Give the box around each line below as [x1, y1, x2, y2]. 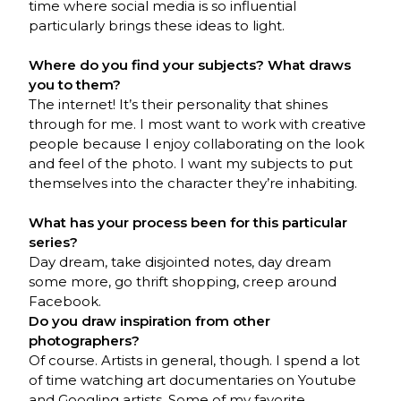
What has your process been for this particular [29, 214, 348, 232]
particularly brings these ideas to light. [29, 17, 286, 35]
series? [29, 234, 79, 252]
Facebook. [29, 293, 102, 311]
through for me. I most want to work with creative [29, 115, 367, 133]
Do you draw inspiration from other [29, 312, 271, 330]
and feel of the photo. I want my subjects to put [29, 155, 354, 173]
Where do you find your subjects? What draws [29, 56, 352, 74]
